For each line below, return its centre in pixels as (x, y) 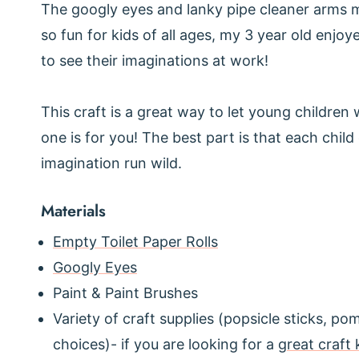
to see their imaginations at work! (155, 61)
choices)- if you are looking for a (165, 345)
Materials (73, 212)
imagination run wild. (113, 163)
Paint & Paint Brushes (125, 293)
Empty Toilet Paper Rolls (135, 242)
